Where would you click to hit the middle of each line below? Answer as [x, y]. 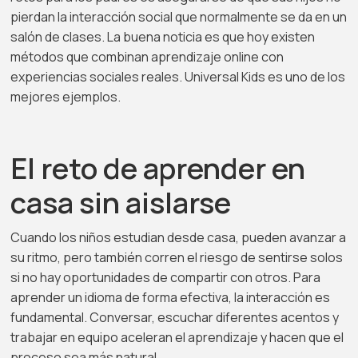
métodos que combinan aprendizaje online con [147, 57]
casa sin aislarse [121, 203]
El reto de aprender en [158, 168]
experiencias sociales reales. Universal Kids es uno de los [178, 77]
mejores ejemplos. [66, 97]
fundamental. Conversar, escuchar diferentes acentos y [175, 317]
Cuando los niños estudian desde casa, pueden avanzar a [179, 237]
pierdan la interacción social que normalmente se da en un [179, 17]
